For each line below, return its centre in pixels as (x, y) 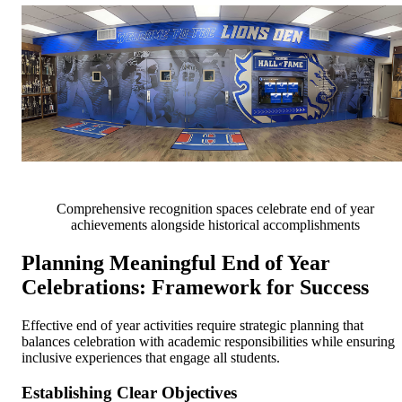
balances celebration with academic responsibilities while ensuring (208, 341)
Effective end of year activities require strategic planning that (192, 325)
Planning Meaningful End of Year (176, 263)
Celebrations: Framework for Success (195, 288)
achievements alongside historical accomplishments (215, 225)
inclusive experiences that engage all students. (151, 357)
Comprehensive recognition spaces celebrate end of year (215, 209)
